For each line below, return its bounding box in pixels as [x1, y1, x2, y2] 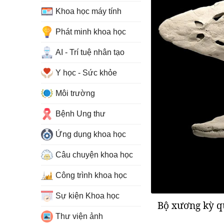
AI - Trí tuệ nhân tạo [55, 48, 124, 56]
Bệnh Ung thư [55, 109, 105, 118]
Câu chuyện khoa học [55, 150, 133, 159]
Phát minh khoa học [55, 27, 126, 36]
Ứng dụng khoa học [55, 130, 126, 138]
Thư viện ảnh [55, 212, 103, 220]
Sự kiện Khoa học [55, 191, 119, 200]
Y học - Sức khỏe [55, 68, 117, 77]
